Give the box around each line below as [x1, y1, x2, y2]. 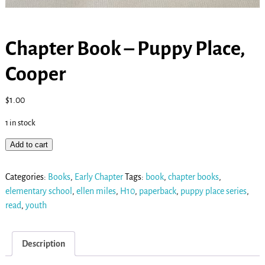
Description [21, 238, 65, 248]
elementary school [5, 186, 72, 196]
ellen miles [76, 186, 116, 196]
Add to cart [9, 140, 48, 149]
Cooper [5, 63, 66, 85]
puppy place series [180, 186, 247, 196]
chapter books [167, 172, 219, 182]
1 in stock [5, 118, 35, 128]
